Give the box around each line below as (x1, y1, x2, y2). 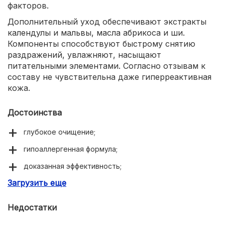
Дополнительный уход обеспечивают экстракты (8, 17, 206, 27)
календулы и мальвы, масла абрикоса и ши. (8, 28, 185, 38)
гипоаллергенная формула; (24, 145, 118, 153)
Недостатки (8, 202, 57, 212)
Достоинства (8, 107, 62, 118)
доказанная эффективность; (24, 162, 122, 170)
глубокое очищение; (24, 128, 95, 136)
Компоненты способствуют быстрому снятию (8, 39, 195, 49)
